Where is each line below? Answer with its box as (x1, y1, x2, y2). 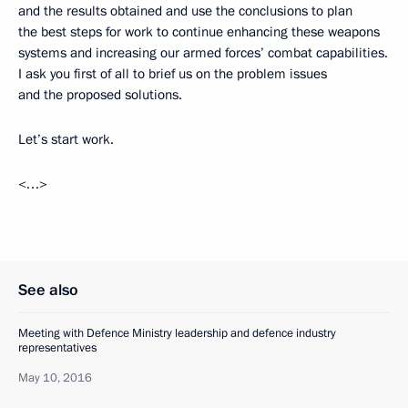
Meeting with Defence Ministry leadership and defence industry (18, 324, 336, 342)
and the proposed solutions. (18, 85, 182, 104)
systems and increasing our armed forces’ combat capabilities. (18, 43, 388, 62)
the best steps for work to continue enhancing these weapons (18, 22, 380, 41)
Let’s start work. (18, 129, 114, 148)
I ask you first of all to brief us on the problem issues (18, 64, 327, 83)
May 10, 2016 (18, 369, 92, 386)
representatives (18, 339, 97, 356)
